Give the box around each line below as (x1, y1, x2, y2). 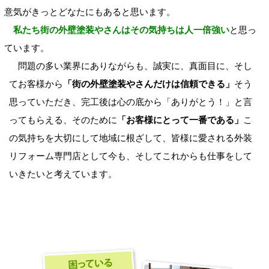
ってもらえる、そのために (8, 114, 117, 125)
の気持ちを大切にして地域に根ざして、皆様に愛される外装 (8, 132, 252, 143)
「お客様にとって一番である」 (116, 114, 243, 125)
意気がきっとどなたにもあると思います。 (4, 6, 175, 17)
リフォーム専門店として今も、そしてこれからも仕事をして (8, 150, 252, 161)
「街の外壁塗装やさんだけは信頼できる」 (62, 78, 234, 89)
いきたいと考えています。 (8, 168, 117, 179)
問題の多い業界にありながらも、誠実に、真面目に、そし (8, 60, 252, 71)
